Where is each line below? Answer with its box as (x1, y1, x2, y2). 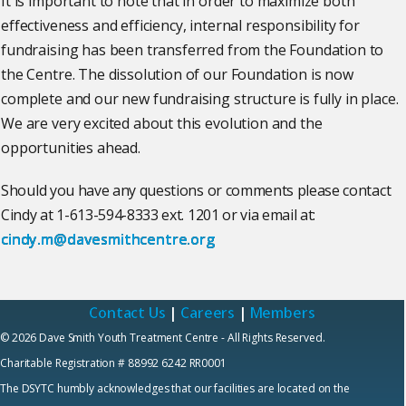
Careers (180, 303, 236, 324)
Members (249, 303, 315, 324)
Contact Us (89, 303, 166, 324)
